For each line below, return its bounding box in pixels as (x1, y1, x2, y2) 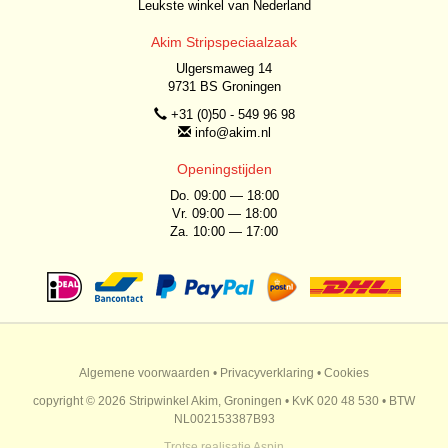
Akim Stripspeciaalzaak (151, 34, 297, 50)
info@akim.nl (194, 125, 271, 140)
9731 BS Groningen (167, 79, 281, 94)
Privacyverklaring (220, 366, 314, 380)
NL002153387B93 (173, 412, 275, 426)
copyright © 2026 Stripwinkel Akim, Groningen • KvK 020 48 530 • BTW (33, 394, 415, 408)
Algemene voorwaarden (79, 366, 210, 380)
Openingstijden (176, 161, 272, 177)
